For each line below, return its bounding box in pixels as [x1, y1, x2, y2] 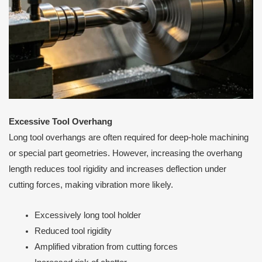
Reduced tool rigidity [34, 226, 112, 236]
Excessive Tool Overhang [9, 116, 112, 126]
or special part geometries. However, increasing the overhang [9, 148, 242, 158]
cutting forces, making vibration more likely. [9, 180, 173, 189]
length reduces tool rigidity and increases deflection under [9, 164, 226, 174]
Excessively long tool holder [34, 211, 141, 220]
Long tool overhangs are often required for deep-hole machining [9, 132, 249, 142]
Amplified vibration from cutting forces [34, 242, 178, 252]
